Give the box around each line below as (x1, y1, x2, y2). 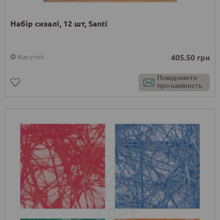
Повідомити (157, 73, 197, 82)
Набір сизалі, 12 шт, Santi (10, 18, 108, 29)
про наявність (157, 81, 202, 90)
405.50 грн (171, 52, 210, 63)
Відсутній (18, 53, 44, 61)
